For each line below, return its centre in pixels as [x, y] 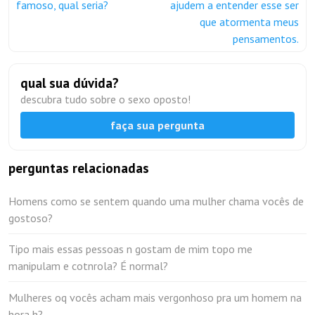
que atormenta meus [249, 22]
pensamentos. [266, 39]
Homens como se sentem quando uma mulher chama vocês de [156, 201]
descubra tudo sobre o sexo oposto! [105, 99]
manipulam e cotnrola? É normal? [88, 266]
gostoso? [31, 218]
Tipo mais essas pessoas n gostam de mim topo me [130, 249]
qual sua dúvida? [70, 83]
